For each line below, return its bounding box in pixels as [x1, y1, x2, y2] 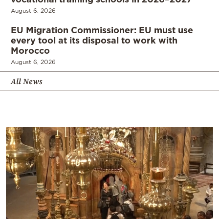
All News [11, 76, 43, 87]
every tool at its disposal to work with [11, 35, 177, 45]
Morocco [11, 45, 50, 56]
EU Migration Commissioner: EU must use [11, 25, 193, 35]
